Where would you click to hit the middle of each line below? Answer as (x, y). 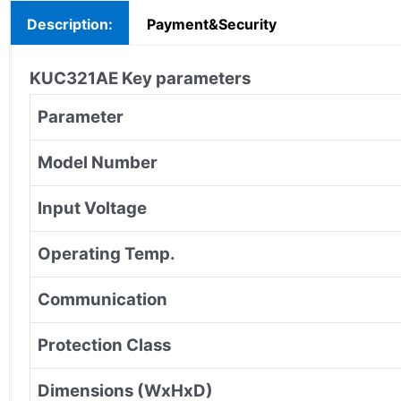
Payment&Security (212, 24)
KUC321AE (76, 78)
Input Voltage (92, 208)
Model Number (98, 162)
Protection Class (104, 345)
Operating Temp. (107, 253)
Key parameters (186, 78)
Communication (102, 299)
